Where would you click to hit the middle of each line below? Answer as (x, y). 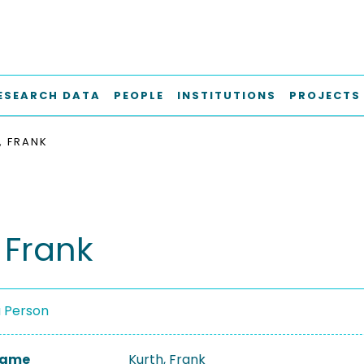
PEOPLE (139, 95)
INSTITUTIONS (227, 95)
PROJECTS (325, 95)
